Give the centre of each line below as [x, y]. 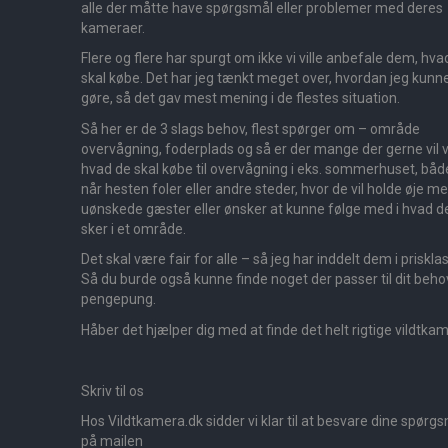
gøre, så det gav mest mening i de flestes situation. [240, 98]
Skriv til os [112, 390]
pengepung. [118, 299]
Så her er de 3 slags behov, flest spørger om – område [250, 128]
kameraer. [113, 27]
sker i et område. [133, 228]
